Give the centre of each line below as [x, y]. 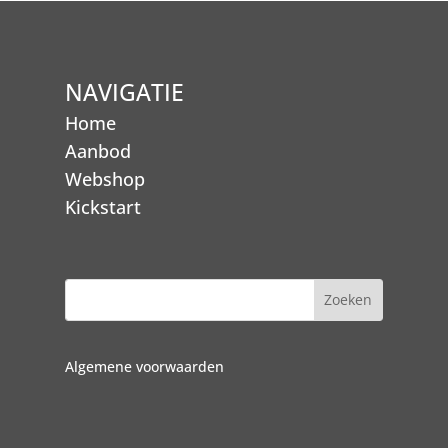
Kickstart [102, 207]
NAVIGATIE [124, 92]
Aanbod [97, 151]
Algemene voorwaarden [144, 366]
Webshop [104, 179]
